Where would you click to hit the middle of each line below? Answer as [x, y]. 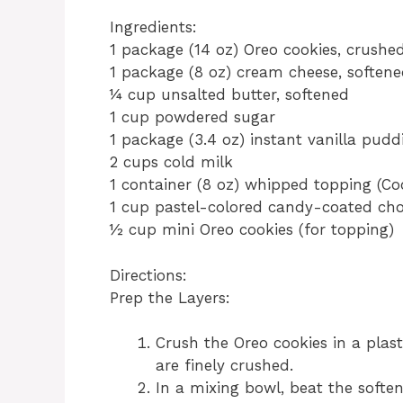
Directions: [148, 275]
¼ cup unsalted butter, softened [229, 95]
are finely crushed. [224, 366]
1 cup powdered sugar [193, 117]
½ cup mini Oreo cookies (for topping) [252, 230]
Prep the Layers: [170, 297]
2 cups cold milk [171, 162]
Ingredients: [153, 27]
